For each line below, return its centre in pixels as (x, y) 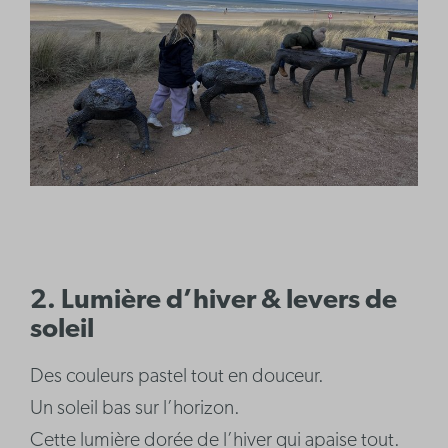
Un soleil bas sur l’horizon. (135, 408)
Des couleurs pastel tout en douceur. (177, 376)
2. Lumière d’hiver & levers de (214, 301)
